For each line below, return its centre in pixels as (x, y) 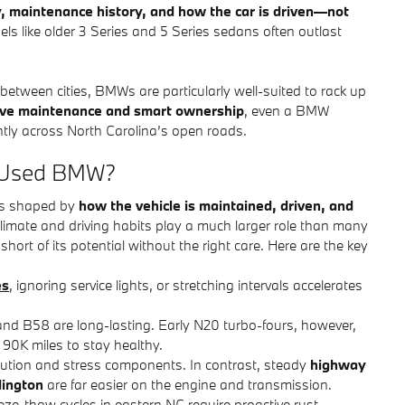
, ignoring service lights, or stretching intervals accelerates (186, 285)
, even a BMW (287, 110)
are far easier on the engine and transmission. (188, 384)
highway (338, 364)
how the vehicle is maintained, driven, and (216, 205)
